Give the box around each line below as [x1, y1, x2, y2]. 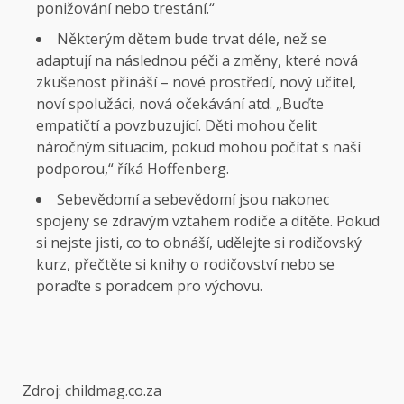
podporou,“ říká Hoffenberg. [36, 159, 229, 179]
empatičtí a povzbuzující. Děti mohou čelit [36, 115, 317, 136]
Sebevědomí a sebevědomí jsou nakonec [57, 189, 329, 210]
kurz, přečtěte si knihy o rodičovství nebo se [36, 254, 335, 275]
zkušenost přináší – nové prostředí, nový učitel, [36, 72, 356, 93]
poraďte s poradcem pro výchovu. [36, 276, 262, 297]
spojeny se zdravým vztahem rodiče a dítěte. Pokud [36, 211, 380, 232]
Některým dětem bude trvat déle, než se [57, 29, 326, 50]
